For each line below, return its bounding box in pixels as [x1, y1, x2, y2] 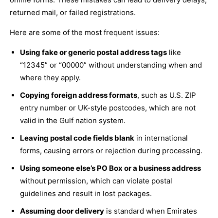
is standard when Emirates [104, 206, 197, 216]
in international [134, 133, 188, 143]
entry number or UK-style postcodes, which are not [20, 103, 196, 112]
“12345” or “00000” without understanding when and [20, 60, 202, 70]
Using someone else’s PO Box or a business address [20, 163, 201, 173]
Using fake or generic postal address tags [20, 47, 167, 57]
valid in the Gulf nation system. [20, 115, 126, 125]
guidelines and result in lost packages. [20, 188, 152, 198]
